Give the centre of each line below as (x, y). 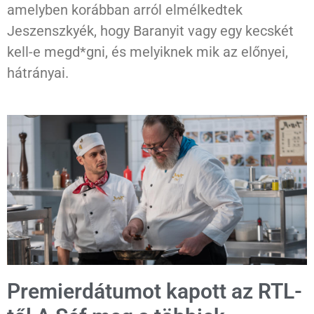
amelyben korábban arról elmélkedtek (125, 10)
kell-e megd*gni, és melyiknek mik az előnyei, (148, 52)
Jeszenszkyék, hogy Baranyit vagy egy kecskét (150, 31)
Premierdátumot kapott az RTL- (155, 292)
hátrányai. (38, 73)
